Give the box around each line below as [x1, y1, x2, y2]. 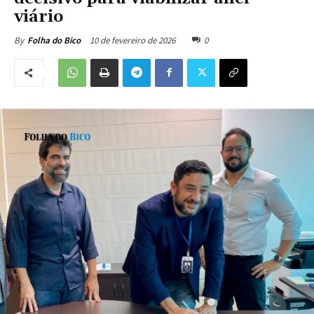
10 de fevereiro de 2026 [90, 34, 175, 46]
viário [14, 6, 64, 27]
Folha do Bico [27, 34, 81, 46]
